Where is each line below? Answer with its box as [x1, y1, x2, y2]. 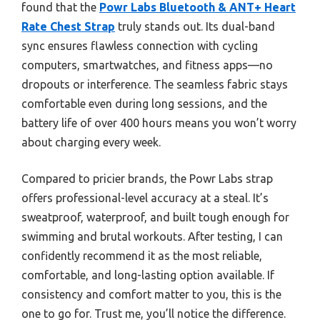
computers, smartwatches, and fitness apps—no [21, 58, 273, 71]
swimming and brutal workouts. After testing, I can [21, 229, 283, 243]
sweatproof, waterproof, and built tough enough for [21, 210, 289, 224]
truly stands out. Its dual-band [115, 19, 275, 33]
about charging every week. [21, 135, 161, 149]
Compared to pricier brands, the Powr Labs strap [21, 171, 273, 185]
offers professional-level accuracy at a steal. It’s [21, 191, 269, 204]
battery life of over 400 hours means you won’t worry [21, 116, 296, 129]
